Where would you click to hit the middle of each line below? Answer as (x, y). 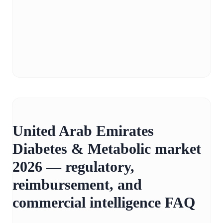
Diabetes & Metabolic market (107, 149)
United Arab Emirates (83, 131)
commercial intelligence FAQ (104, 203)
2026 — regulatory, (73, 167)
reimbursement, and (77, 185)
